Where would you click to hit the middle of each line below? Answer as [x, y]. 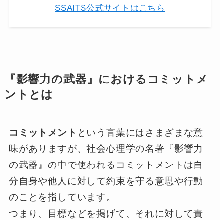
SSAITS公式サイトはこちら [110, 8]
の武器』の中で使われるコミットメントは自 [106, 165]
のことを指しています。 [62, 197]
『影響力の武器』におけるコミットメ [106, 79]
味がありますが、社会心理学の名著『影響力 [106, 148]
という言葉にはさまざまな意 [140, 132]
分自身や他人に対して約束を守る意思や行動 [106, 181]
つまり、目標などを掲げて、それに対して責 [106, 213]
